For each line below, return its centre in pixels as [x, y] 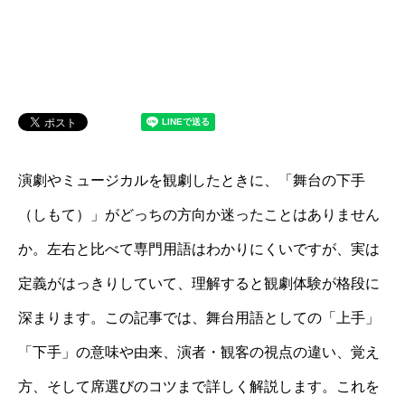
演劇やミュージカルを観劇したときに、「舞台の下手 [192, 180]
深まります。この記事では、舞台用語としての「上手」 [199, 318]
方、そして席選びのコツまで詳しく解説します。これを [199, 386]
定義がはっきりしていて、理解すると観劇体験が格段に [199, 283]
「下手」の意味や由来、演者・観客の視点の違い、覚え [199, 352]
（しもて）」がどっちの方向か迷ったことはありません [199, 215]
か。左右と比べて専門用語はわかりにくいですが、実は [199, 249]
